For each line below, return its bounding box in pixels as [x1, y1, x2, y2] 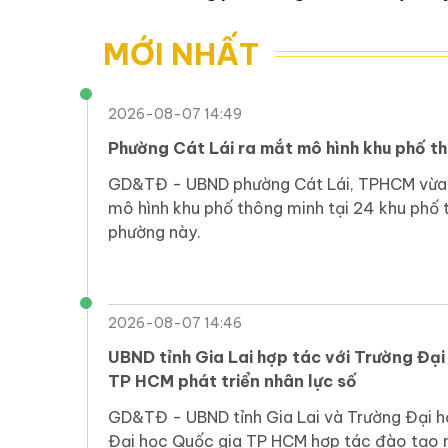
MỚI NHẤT [103, 35, 259, 74]
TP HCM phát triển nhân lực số [108, 371, 357, 392]
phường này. [108, 222, 201, 243]
